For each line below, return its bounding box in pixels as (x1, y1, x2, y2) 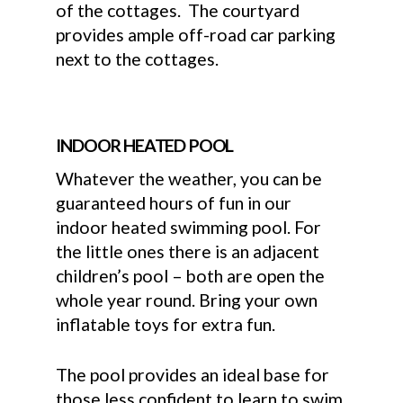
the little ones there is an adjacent (56, 241, 320, 263)
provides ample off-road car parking (56, 23, 336, 45)
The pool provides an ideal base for (56, 364, 330, 386)
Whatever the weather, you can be (56, 168, 323, 190)
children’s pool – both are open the (56, 265, 326, 287)
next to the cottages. (56, 48, 219, 69)
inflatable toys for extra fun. (56, 314, 276, 336)
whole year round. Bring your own (56, 290, 318, 311)
